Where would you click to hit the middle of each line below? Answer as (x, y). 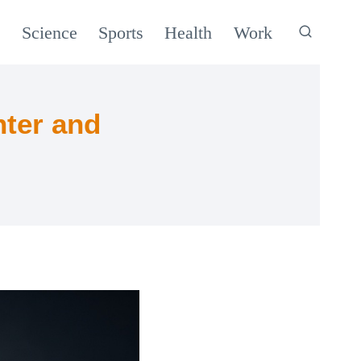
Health (189, 32)
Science (49, 32)
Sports (121, 32)
